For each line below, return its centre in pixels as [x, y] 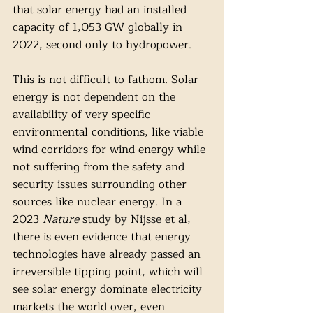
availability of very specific [83, 115]
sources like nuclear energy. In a [99, 202]
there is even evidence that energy [103, 237]
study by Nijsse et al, [138, 220]
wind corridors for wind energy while [111, 150]
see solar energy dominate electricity [109, 290]
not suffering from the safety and [100, 167]
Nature [63, 220]
